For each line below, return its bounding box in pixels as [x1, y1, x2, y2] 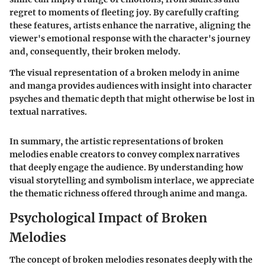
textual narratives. [9, 106, 87, 117]
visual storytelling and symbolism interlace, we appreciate [9, 174, 254, 186]
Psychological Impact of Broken [9, 209, 207, 226]
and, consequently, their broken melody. [9, 46, 180, 57]
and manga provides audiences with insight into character [9, 80, 252, 91]
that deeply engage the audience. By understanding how [9, 161, 243, 173]
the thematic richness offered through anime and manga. [9, 188, 247, 199]
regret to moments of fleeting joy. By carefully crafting [9, 7, 239, 18]
